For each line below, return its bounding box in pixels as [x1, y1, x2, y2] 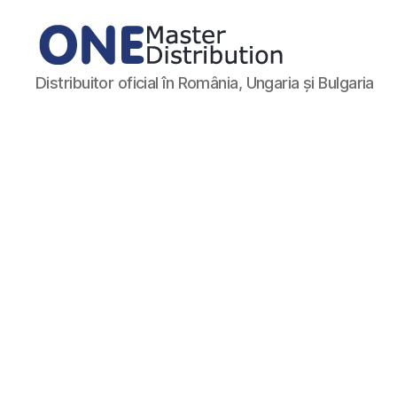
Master [35, 83, 87, 102]
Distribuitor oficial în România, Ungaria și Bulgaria [35, 74, 374, 92]
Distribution [35, 103, 120, 121]
